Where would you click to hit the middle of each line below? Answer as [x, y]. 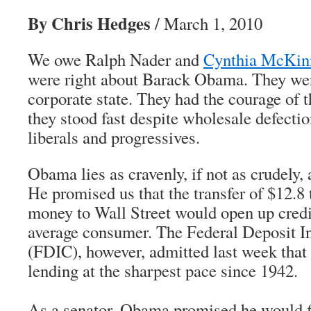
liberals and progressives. [114, 137]
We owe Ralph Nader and [116, 59]
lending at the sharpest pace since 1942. [163, 270]
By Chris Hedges [89, 23]
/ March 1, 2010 [207, 23]
